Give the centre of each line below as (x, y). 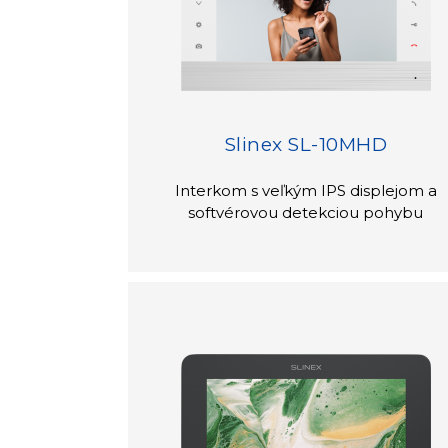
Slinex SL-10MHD (306, 144)
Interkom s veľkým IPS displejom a (305, 190)
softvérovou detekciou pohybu (306, 212)
